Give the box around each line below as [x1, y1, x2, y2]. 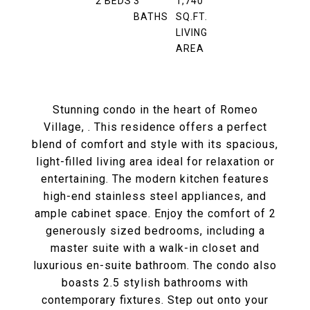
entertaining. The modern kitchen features [41, 172, 269, 185]
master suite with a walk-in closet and [51, 241, 259, 255]
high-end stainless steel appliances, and [44, 190, 266, 203]
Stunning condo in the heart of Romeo [52, 103, 258, 116]
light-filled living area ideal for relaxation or [35, 155, 275, 168]
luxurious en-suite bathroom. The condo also [33, 259, 277, 272]
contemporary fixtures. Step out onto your [42, 293, 268, 307]
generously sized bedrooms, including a [45, 224, 265, 237]
